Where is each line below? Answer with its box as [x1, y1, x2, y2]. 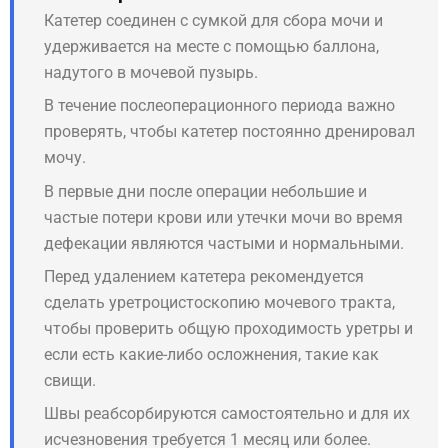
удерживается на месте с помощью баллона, [44, 37, 379, 57]
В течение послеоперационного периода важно [44, 96, 395, 116]
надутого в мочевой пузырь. [44, 63, 258, 83]
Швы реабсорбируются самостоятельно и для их [44, 404, 410, 424]
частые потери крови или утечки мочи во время [44, 207, 403, 227]
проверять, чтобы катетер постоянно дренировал [44, 122, 415, 142]
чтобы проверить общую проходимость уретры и [44, 318, 413, 338]
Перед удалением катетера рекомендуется [44, 266, 364, 286]
